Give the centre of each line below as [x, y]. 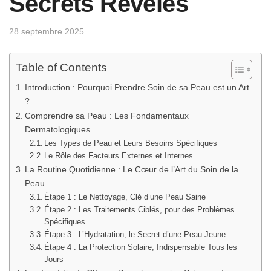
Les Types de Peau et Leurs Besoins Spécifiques [131, 143]
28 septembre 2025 [47, 32]
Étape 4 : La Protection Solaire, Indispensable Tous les [141, 247]
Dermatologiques [57, 129]
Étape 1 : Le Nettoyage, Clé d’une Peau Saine [125, 197]
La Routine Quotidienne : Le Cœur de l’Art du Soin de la [131, 169]
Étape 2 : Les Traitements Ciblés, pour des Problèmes [140, 209]
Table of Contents [61, 67]
